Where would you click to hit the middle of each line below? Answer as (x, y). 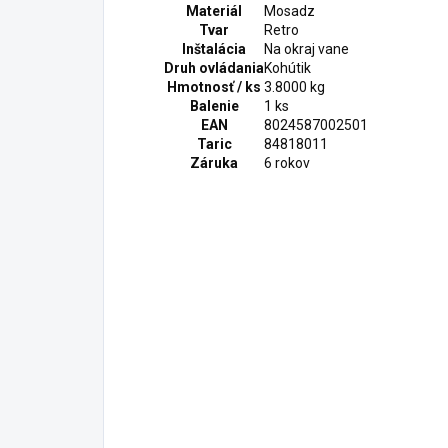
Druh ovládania (214, 67)
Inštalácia (214, 48)
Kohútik (287, 67)
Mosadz (289, 10)
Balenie (214, 105)
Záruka (214, 162)
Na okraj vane (306, 48)
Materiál (214, 10)
